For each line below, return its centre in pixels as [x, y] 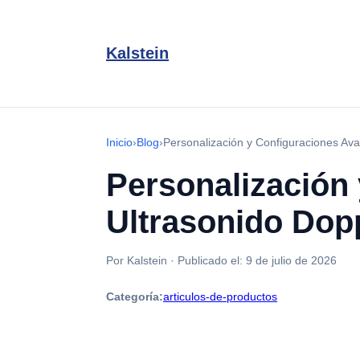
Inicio [119, 142]
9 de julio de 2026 [291, 260]
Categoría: [135, 297]
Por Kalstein [137, 260]
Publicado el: [212, 260]
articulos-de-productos [220, 297]
